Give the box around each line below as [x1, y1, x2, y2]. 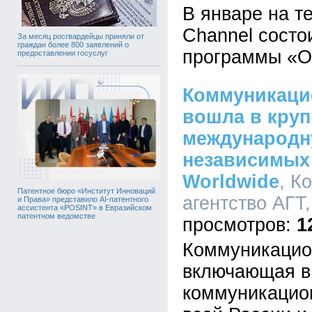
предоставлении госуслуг [17, 49, 108, 58]
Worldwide [182, 171, 279, 192]
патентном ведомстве [17, 212, 95, 221]
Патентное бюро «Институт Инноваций [17, 187, 155, 196]
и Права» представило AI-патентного [17, 195, 148, 204]
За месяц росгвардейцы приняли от [17, 32, 144, 41]
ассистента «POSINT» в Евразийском [17, 203, 152, 212]
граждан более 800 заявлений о [17, 40, 129, 49]
